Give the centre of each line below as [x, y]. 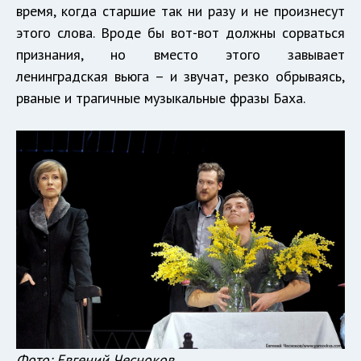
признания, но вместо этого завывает [180, 54]
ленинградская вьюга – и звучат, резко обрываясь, [180, 76]
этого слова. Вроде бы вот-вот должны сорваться [180, 32]
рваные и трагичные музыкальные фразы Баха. [161, 98]
